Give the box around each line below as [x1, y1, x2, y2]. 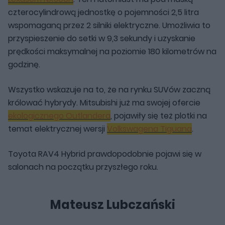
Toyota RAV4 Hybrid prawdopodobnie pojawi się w [8, 148, 201, 160]
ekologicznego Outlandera [8, 109, 110, 122]
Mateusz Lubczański [50, 196, 175, 213]
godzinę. [8, 58, 40, 70]
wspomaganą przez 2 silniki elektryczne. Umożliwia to [8, 19, 210, 31]
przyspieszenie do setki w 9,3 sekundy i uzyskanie [8, 32, 195, 44]
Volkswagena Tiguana [107, 123, 192, 135]
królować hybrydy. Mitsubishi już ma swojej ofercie [8, 96, 200, 108]
